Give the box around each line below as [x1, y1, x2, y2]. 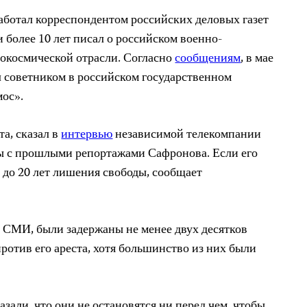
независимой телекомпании [112, 125, 262, 145]
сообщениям [175, 49, 241, 69]
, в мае [241, 49, 274, 69]
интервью [61, 125, 113, 145]
